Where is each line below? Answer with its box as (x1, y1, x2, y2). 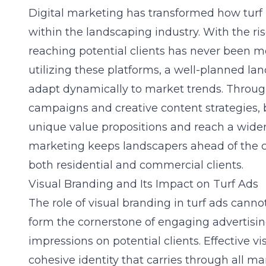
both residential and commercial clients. (28, 159, 243, 172)
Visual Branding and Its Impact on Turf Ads (28, 178, 258, 191)
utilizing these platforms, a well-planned (28, 64, 248, 77)
